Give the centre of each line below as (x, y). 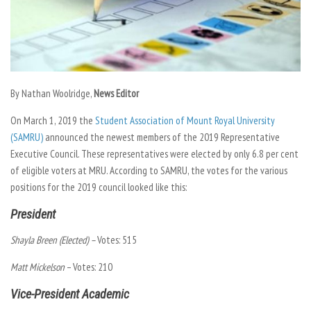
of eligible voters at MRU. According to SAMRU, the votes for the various (149, 170)
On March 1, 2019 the (53, 120)
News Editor (116, 93)
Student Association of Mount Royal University (185, 120)
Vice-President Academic (70, 294)
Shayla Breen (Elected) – (54, 239)
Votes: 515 (117, 239)
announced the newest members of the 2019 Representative (161, 137)
